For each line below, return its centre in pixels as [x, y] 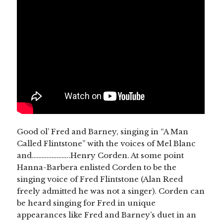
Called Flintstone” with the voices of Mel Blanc [107, 143]
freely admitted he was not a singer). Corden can [111, 191]
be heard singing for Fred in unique [86, 203]
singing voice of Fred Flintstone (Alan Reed [100, 179]
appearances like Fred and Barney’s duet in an [107, 215]
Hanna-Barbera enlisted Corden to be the [97, 167]
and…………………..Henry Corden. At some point [101, 155]
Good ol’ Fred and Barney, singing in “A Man [103, 131]
